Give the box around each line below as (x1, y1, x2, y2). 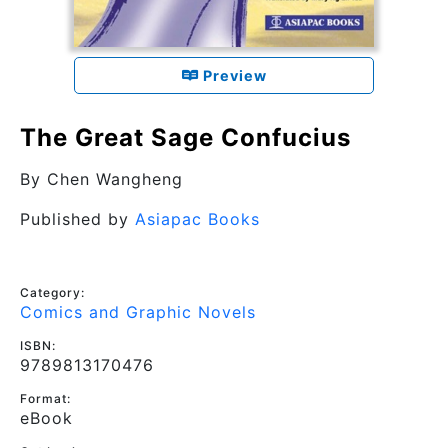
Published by (20, 208, 135, 229)
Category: (20, 284, 85, 300)
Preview (198, 66, 267, 84)
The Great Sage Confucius (20, 122, 351, 152)
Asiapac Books (135, 208, 260, 229)
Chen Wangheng (47, 168, 183, 189)
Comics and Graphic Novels (20, 301, 256, 322)
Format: (20, 390, 71, 406)
